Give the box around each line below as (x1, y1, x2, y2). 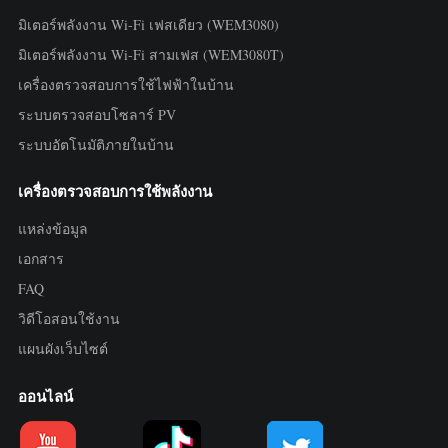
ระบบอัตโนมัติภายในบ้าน (17, 134, 174, 154)
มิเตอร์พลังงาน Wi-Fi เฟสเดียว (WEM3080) (17, 14, 279, 34)
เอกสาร (17, 249, 64, 269)
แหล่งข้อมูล (17, 219, 88, 239)
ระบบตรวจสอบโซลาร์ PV (17, 104, 176, 124)
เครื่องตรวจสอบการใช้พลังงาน (17, 180, 212, 203)
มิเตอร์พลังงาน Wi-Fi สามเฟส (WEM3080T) (17, 44, 284, 64)
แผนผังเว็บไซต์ (17, 339, 108, 359)
